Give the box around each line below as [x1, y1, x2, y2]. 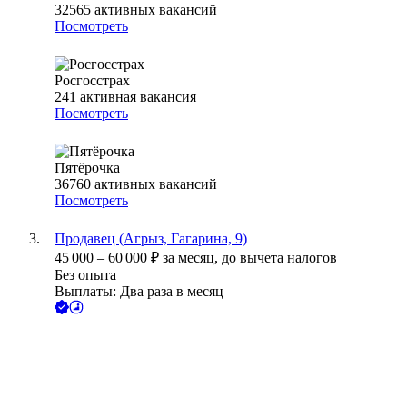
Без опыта [55, 267, 116, 283]
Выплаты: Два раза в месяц [55, 283, 223, 300]
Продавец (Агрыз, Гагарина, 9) [55, 231, 247, 247]
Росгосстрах [55, 73, 130, 89]
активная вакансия [80, 89, 196, 105]
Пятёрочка [55, 160, 120, 176]
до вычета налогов [222, 250, 337, 266]
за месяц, [163, 250, 222, 266]
